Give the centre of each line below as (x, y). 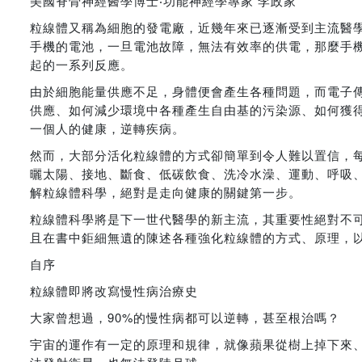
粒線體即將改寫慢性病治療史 (114, 290)
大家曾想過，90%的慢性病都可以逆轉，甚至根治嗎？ (185, 317)
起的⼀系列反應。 (82, 64)
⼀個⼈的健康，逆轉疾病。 (107, 128)
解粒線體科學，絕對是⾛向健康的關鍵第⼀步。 (166, 192)
